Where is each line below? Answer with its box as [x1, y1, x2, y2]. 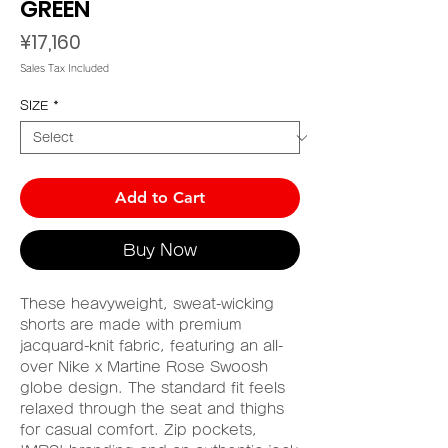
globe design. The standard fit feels [20, 381, 285, 395]
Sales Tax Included [20, 63, 109, 73]
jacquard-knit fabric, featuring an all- [20, 339, 283, 353]
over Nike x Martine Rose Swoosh [20, 360, 268, 374]
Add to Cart [115, 188, 205, 207]
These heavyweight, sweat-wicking [20, 297, 274, 311]
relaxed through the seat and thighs [20, 402, 284, 416]
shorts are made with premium [20, 318, 242, 332]
